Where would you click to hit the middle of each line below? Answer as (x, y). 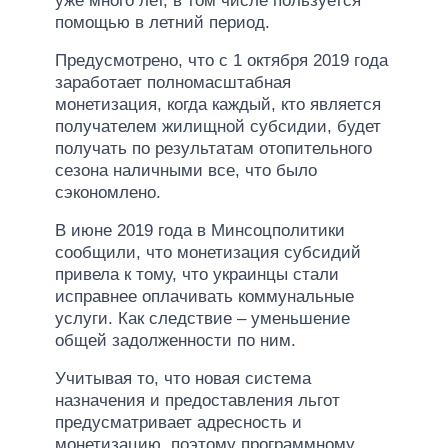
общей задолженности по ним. (175, 340)
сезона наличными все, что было (186, 170)
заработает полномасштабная (173, 82)
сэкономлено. (108, 192)
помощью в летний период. (162, 22)
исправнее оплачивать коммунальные (204, 296)
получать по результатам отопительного (213, 148)
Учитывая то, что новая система (183, 378)
